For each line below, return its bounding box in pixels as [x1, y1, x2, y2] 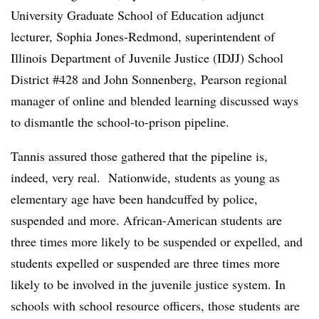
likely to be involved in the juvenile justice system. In [11, 276, 286, 293]
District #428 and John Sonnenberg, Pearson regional [11, 70, 287, 88]
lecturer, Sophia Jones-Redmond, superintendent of [11, 28, 275, 45]
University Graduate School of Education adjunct [11, 6, 264, 23]
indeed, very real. [11, 169, 108, 186]
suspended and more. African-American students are [11, 211, 282, 229]
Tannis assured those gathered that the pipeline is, [11, 147, 268, 164]
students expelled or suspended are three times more [11, 254, 280, 271]
